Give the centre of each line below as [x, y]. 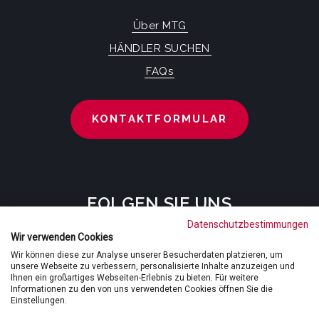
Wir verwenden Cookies [62, 237]
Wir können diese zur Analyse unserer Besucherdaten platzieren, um [147, 255]
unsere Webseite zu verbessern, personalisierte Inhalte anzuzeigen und [153, 266]
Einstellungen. [39, 300]
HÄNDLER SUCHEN [159, 48]
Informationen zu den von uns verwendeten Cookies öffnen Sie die [142, 289]
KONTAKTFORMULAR [159, 119]
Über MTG [159, 25]
